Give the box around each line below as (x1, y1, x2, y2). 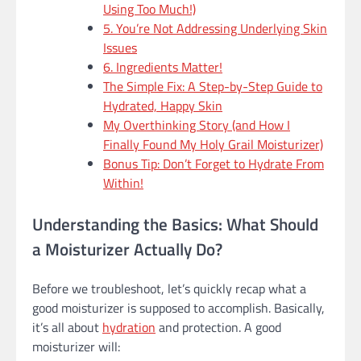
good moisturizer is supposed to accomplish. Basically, (32, 298, 325, 318)
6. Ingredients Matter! (103, 57, 222, 77)
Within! (103, 173, 143, 193)
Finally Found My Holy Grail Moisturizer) (103, 135, 323, 155)
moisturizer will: (32, 337, 120, 357)
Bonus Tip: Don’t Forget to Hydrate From (103, 154, 324, 174)
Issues (103, 38, 137, 58)
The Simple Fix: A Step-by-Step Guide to (103, 77, 322, 97)
